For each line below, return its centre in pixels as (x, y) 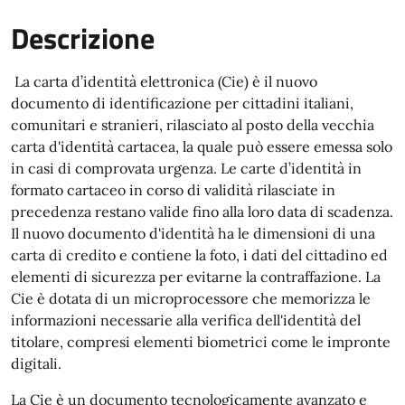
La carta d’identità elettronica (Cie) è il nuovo (164, 81)
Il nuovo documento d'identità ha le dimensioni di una (193, 233)
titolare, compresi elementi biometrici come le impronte (201, 342)
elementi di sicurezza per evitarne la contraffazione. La (196, 277)
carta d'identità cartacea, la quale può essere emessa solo (202, 146)
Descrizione (83, 38)
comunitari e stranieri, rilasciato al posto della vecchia (193, 125)
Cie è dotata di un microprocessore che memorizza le (191, 298)
